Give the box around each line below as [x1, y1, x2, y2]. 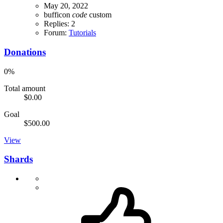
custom [89, 10, 111, 19]
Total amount [4, 84, 45, 93]
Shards [4, 154, 33, 165]
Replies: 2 [44, 19, 75, 28]
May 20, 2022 [44, 1, 88, 10]
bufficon [44, 10, 72, 19]
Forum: [44, 28, 69, 37]
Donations [4, 46, 46, 57]
